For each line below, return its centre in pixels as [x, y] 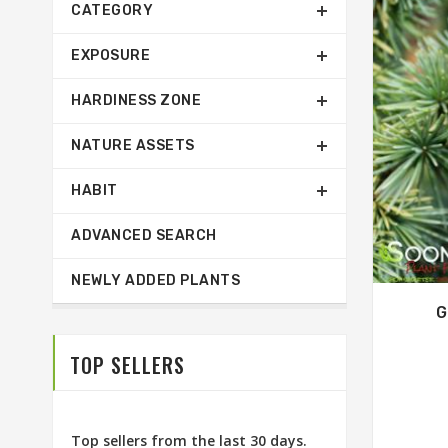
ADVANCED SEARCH [144, 235]
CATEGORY [112, 10]
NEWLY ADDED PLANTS [155, 280]
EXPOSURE [110, 55]
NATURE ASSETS [133, 145]
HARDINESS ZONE [136, 100]
